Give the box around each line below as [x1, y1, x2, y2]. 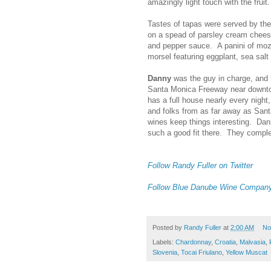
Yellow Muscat [226, 249, 267, 256]
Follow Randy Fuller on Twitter [148, 160, 253, 170]
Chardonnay [175, 238, 211, 246]
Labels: [152, 238, 175, 246]
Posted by [152, 223, 184, 231]
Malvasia [240, 238, 266, 246]
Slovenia [152, 249, 177, 256]
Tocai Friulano [181, 249, 222, 256]
